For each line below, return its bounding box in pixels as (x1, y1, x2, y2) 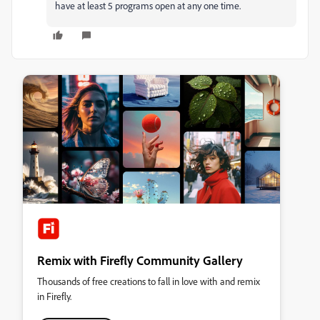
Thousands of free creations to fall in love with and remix (37, 275, 260, 287)
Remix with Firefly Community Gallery (37, 252, 243, 268)
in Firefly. (37, 290, 71, 302)
